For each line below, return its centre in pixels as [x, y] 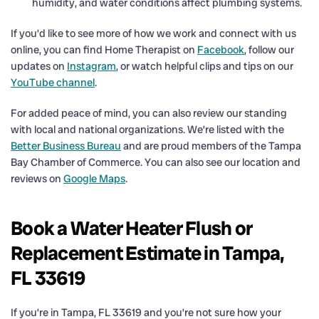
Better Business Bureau [66, 146]
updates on [39, 66]
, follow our [269, 49]
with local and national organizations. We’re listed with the [147, 129]
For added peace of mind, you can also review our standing [149, 113]
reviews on [37, 178]
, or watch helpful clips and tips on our [205, 66]
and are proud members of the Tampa [211, 146]
